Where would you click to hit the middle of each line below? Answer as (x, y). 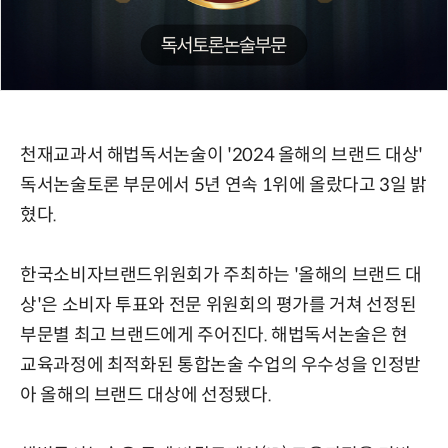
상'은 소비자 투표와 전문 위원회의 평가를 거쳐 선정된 (218, 305)
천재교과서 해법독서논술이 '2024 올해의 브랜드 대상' (221, 155)
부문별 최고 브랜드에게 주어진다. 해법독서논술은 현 (214, 335)
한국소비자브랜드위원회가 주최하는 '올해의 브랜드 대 (221, 275)
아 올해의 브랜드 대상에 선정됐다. (146, 395)
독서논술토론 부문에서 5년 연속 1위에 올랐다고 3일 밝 (223, 185)
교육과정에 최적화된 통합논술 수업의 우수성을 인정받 (220, 365)
